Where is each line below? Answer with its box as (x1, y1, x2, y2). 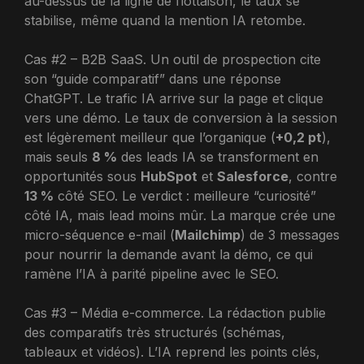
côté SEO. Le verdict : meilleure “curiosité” (54, 187, 316, 204)
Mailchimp (175, 226, 240, 243)
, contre (288, 167, 337, 184)
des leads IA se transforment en (117, 148, 318, 165)
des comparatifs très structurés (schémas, (24, 323, 285, 340)
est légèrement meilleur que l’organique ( (24, 128, 275, 145)
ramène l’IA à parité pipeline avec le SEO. (24, 265, 279, 282)
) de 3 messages (240, 226, 340, 243)
